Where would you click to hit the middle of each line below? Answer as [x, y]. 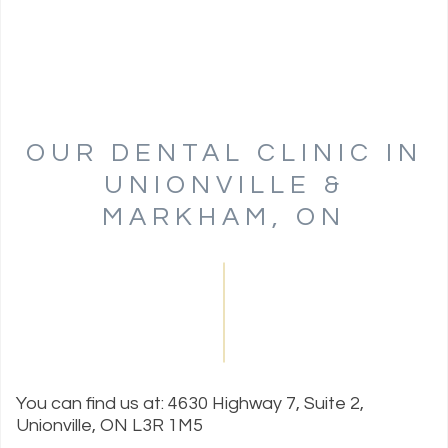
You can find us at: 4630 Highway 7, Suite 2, [190, 404]
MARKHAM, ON [224, 217]
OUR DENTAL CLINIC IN [224, 153]
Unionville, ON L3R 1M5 [109, 426]
